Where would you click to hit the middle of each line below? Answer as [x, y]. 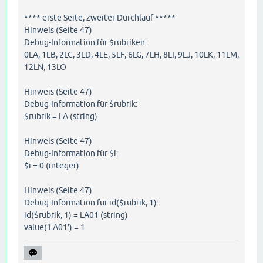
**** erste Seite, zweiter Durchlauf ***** [100, 18]
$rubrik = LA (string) [61, 117]
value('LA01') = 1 [55, 227]
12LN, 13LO [45, 67]
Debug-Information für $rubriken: [85, 43]
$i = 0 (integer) [52, 166]
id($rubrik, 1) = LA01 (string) [76, 215]
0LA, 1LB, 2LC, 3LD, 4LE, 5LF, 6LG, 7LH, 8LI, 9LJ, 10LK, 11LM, [131, 55]
